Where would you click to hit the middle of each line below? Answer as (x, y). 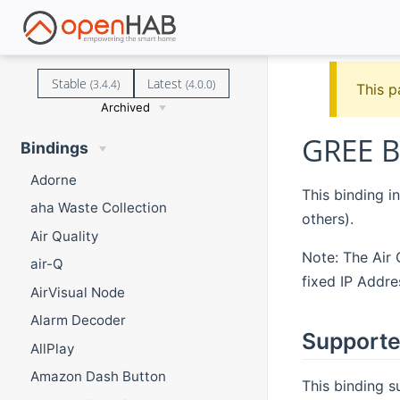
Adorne (53, 179)
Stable (71, 83)
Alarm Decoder (78, 321)
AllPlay (52, 348)
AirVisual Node (77, 292)
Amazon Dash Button (98, 377)
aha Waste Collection (98, 208)
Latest (167, 83)
